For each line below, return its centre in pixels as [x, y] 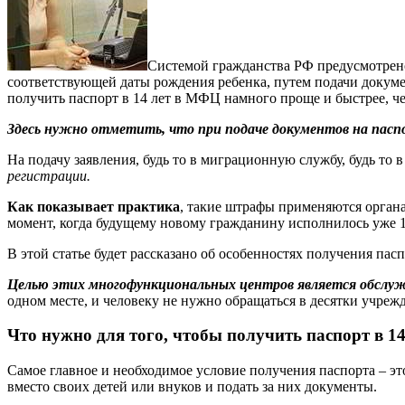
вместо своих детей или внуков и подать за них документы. [192, 386]
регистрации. [49, 175]
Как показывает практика [94, 206]
